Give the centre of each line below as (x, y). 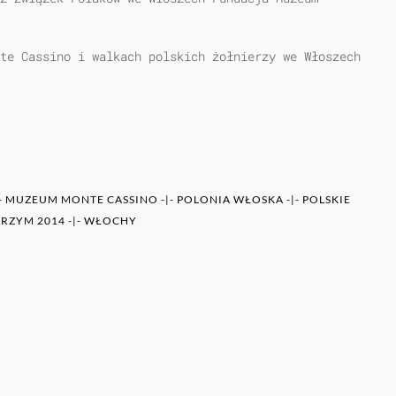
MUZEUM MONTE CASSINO (82, 199)
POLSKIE (327, 199)
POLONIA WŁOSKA (230, 199)
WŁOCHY (110, 220)
